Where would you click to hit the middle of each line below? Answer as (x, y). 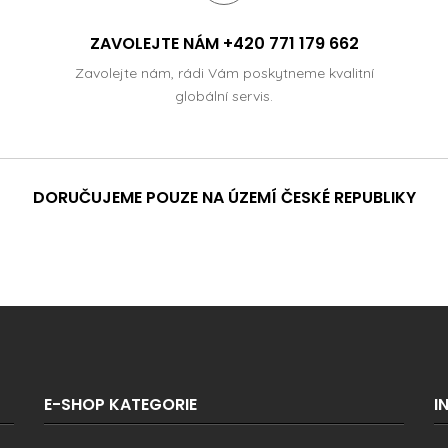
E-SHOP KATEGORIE (120, 404)
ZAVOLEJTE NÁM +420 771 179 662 (224, 43)
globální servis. (224, 95)
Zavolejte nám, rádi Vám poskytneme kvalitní (224, 72)
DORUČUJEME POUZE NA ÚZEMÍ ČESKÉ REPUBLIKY (224, 197)
